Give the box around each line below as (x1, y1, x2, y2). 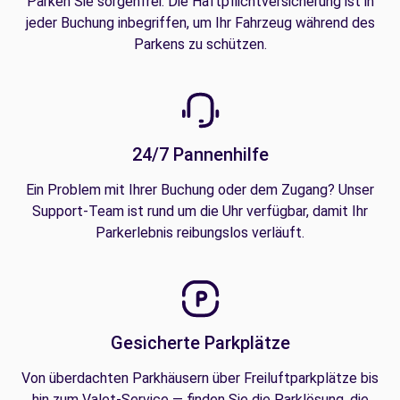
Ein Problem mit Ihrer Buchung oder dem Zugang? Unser (26, 181, 374, 198)
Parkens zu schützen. (133, 36, 267, 53)
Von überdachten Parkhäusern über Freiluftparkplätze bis (21, 370, 379, 387)
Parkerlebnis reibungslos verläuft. (96, 224, 304, 241)
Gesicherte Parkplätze (110, 332, 290, 354)
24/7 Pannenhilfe (131, 144, 269, 165)
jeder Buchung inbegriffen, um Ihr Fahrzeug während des (25, 14, 375, 31)
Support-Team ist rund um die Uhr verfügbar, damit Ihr (32, 203, 368, 220)
